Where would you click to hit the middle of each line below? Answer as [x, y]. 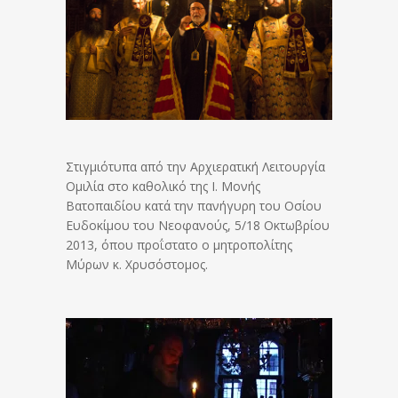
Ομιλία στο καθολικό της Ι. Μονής [163, 187]
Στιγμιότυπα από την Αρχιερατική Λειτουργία [195, 167]
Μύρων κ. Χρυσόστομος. [137, 265]
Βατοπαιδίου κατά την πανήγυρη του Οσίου [194, 206]
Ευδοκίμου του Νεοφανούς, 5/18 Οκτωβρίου [198, 226]
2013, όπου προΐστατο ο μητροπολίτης [179, 245]
